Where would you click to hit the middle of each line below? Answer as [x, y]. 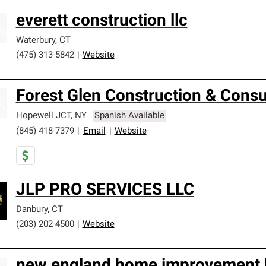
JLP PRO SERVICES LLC [105, 191]
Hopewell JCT [43, 116]
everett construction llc [102, 21]
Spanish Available [130, 116]
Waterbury [35, 41]
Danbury [31, 210]
